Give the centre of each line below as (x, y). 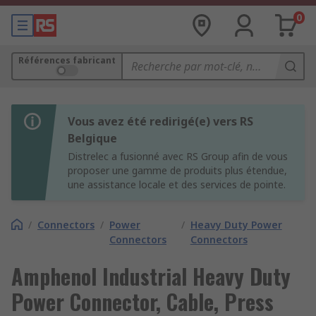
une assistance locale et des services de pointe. (177, 184)
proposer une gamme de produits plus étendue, (177, 170)
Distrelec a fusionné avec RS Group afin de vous (178, 156)
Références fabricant (67, 60)
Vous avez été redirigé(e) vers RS (160, 121)
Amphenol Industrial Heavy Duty (151, 276)
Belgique (92, 138)
